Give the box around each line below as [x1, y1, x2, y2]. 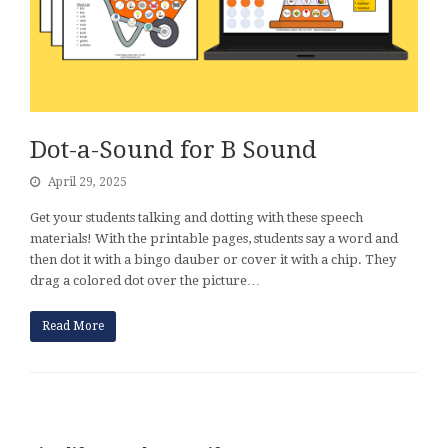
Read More [41, 318, 104, 333]
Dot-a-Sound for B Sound [30, 135, 317, 164]
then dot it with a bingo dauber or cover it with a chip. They [30, 251, 396, 267]
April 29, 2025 [48, 174, 127, 189]
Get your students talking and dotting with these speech [30, 209, 363, 225]
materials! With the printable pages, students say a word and [30, 230, 398, 246]
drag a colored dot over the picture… [30, 272, 260, 288]
